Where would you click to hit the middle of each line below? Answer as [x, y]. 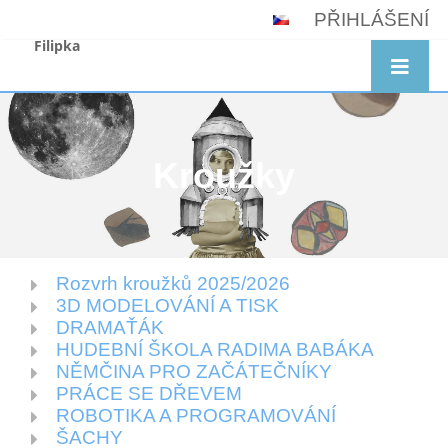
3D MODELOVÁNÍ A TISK [167, 305]
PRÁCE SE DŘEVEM [148, 393]
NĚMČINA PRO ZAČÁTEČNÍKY [193, 371]
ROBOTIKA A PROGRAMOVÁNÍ [195, 415]
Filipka [56, 46]
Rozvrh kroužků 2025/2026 [172, 283]
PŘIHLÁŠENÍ [372, 19]
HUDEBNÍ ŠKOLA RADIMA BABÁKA [214, 349]
